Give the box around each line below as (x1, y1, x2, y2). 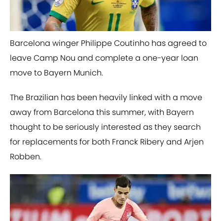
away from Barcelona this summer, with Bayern (10, 107, 194, 118)
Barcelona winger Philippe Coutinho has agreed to (10, 37, 207, 49)
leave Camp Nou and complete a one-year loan (10, 52, 198, 64)
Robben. (10, 151, 41, 163)
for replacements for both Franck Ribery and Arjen (10, 136, 204, 148)
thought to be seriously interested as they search (10, 121, 201, 133)
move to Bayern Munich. (10, 67, 103, 79)
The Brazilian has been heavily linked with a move (10, 92, 202, 104)
